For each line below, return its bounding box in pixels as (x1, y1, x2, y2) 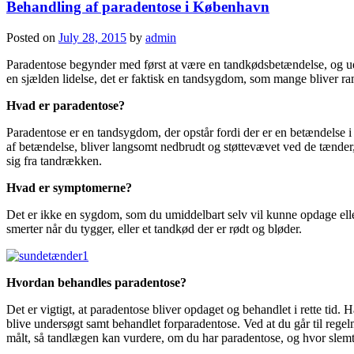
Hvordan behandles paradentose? (6, 275, 186, 289)
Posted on (6, 30, 58, 44)
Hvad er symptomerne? (6, 180, 132, 194)
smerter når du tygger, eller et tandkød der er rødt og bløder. (6, 221, 302, 235)
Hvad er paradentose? (6, 98, 128, 112)
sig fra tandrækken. (6, 153, 102, 168)
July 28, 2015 (58, 30, 126, 44)
